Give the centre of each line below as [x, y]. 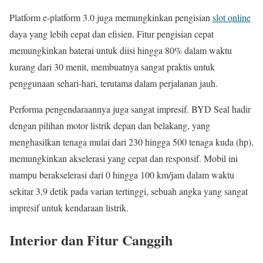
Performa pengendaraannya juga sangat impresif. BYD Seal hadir [130, 109]
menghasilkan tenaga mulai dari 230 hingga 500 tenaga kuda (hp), [131, 141]
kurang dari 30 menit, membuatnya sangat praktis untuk [112, 66]
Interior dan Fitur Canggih [91, 240]
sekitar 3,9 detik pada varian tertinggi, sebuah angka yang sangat [129, 191]
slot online [232, 17]
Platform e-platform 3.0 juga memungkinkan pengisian [111, 17]
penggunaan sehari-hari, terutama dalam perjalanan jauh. [114, 83]
